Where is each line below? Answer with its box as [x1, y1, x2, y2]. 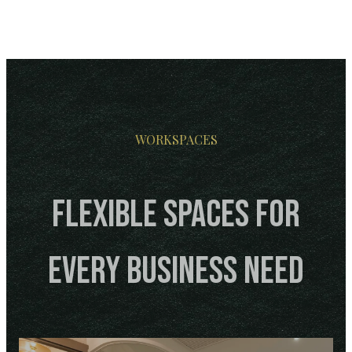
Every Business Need [48, 248, 304, 294]
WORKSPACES [134, 130, 218, 148]
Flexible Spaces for [52, 192, 300, 237]
